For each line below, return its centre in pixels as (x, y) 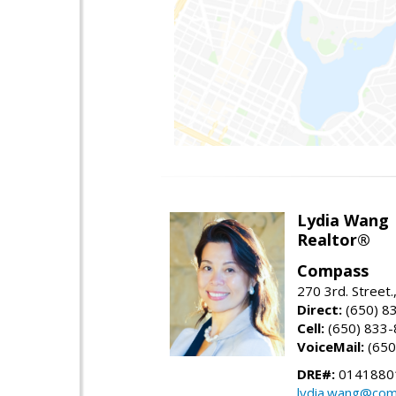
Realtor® (334, 240)
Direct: (320, 310)
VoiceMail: (331, 347)
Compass (333, 271)
